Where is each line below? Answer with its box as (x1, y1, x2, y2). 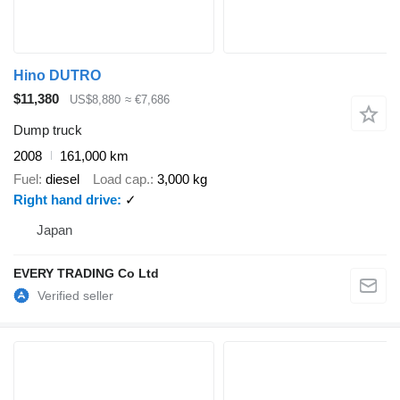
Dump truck (13, 121, 82, 137)
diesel (46, 171, 79, 187)
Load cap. (93, 171, 150, 187)
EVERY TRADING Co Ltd (13, 266, 159, 281)
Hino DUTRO (13, 68, 101, 84)
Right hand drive (13, 192, 117, 208)
